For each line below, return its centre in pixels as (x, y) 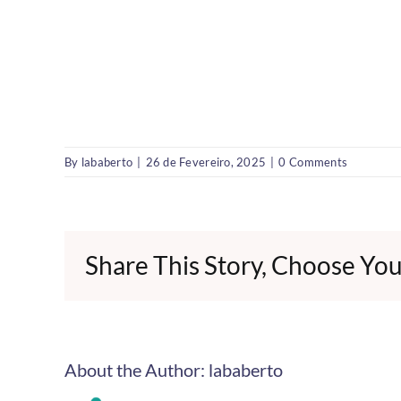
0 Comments (313, 162)
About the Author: (137, 369)
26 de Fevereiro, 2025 (206, 162)
